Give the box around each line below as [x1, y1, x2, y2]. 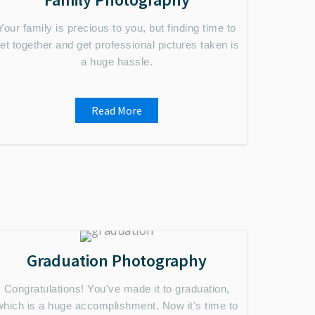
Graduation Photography [27, 250, 207, 271]
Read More [91, 103, 142, 117]
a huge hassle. [81, 56, 153, 67]
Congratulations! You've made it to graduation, [4, 283, 230, 295]
